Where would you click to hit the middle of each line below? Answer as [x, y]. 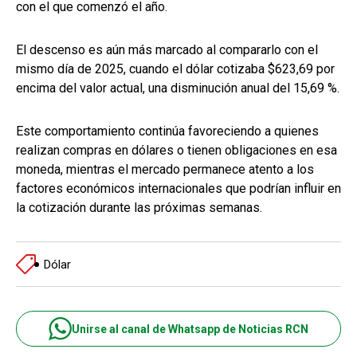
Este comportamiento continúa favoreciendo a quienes [167, 131]
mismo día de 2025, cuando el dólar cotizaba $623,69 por [175, 69]
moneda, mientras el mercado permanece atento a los [165, 170]
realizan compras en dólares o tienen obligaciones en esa [177, 151]
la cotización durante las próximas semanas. [139, 208]
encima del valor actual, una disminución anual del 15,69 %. [178, 88]
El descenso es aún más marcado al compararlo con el [167, 50]
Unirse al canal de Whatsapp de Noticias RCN [190, 329]
